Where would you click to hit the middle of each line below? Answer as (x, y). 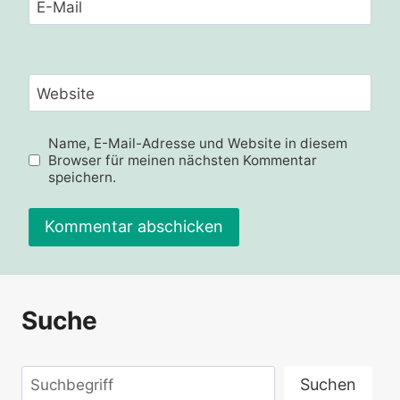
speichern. (83, 177)
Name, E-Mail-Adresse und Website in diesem (198, 143)
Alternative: (70, 279)
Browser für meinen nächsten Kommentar (183, 160)
